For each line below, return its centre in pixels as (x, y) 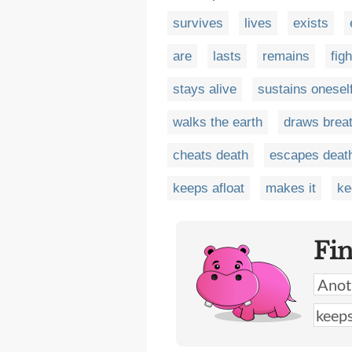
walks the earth (218, 122)
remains (286, 56)
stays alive (205, 89)
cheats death (211, 155)
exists (311, 23)
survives (198, 23)
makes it (291, 188)
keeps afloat (209, 188)
